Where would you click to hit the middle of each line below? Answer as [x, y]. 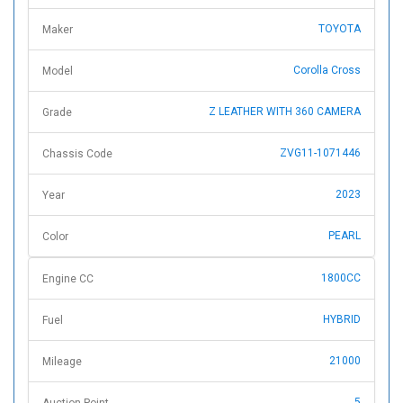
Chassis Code [77, 154]
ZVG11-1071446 [320, 153]
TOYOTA [340, 29]
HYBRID [342, 320]
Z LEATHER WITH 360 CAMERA [285, 112]
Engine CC [68, 279]
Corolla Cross [327, 71]
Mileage [62, 362]
